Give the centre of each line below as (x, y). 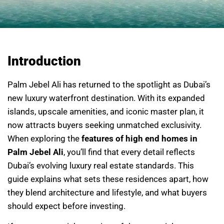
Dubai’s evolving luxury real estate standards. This (101, 165)
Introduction (44, 61)
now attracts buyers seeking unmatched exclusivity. (104, 125)
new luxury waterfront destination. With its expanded (106, 98)
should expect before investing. (66, 206)
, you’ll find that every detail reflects (129, 152)
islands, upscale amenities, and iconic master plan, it (106, 111)
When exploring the (44, 138)
